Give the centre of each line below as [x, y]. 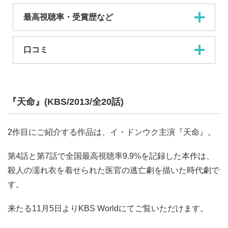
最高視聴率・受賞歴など [68, 17]
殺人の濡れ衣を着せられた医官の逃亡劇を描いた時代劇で [113, 170]
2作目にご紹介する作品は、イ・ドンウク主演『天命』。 [112, 132]
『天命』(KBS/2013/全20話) [66, 102]
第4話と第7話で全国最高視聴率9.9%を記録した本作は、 [111, 156]
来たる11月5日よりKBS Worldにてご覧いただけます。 [108, 209]
